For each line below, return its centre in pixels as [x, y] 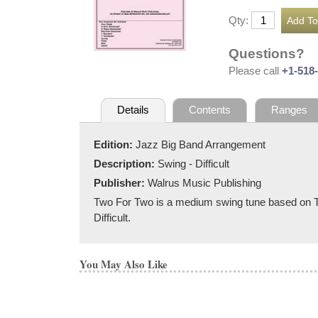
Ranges [289, 110]
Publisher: [121, 182]
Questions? [267, 53]
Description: [126, 163]
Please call [255, 70]
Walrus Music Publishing [204, 182]
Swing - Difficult [193, 163]
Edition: [115, 144]
